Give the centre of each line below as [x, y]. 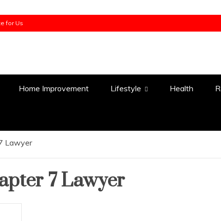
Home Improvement [54, 88]
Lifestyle [126, 88]
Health [182, 88]
